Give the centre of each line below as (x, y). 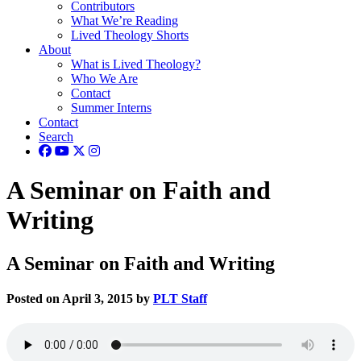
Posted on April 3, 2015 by (80, 299)
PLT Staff (180, 299)
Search (56, 137)
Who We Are (104, 79)
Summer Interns (111, 108)
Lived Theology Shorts (130, 35)
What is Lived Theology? (136, 64)
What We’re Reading (124, 21)
